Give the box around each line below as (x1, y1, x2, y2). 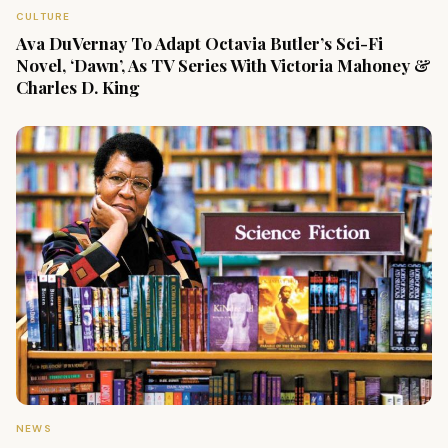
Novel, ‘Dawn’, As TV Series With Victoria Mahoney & (16, 54, 431, 77)
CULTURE (16, 10, 71, 24)
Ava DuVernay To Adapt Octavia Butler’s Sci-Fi (16, 32, 383, 55)
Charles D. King (16, 76, 140, 99)
